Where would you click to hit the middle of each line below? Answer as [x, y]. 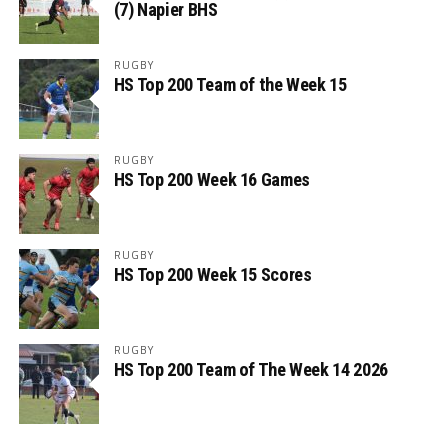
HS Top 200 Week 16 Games [211, 180]
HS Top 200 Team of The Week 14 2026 [250, 370]
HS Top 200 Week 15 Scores [212, 275]
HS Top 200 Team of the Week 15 [230, 85]
